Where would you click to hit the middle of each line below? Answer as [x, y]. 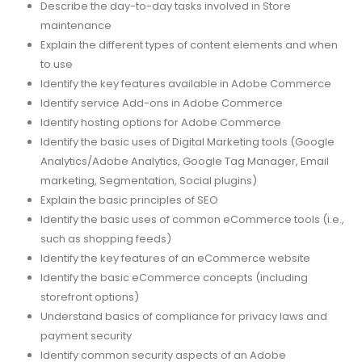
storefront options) [89, 297]
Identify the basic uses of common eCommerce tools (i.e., [192, 219]
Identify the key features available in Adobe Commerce [185, 83]
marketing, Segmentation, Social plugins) [148, 180]
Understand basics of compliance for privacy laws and [183, 316]
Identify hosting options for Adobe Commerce [160, 122]
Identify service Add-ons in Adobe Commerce [161, 103]
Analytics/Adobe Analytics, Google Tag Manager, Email [184, 161]
